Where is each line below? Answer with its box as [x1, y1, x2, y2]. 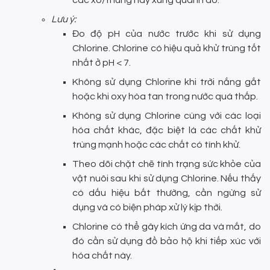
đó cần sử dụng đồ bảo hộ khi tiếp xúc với [72, 236, 261, 246]
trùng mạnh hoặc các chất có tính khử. [72, 139, 240, 149]
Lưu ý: [51, 14, 76, 24]
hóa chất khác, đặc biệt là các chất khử [72, 125, 261, 135]
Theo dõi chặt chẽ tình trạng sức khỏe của [72, 159, 261, 169]
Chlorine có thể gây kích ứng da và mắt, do [72, 221, 261, 231]
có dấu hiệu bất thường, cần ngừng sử [72, 187, 261, 198]
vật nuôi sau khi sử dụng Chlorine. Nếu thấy [72, 173, 261, 183]
